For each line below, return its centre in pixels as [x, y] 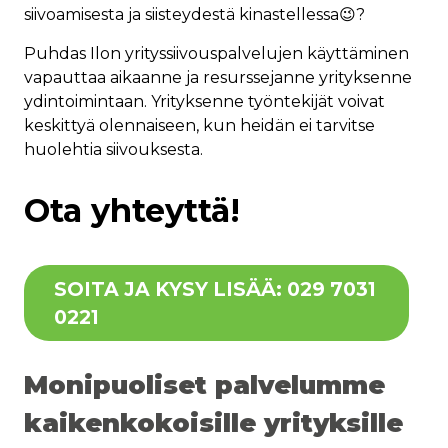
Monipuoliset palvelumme [204, 385]
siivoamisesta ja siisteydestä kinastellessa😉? [194, 15]
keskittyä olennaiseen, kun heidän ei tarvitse [199, 126]
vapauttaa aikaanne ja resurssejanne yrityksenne [218, 78]
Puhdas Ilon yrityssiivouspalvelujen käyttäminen [216, 54]
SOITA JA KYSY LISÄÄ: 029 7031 [215, 289]
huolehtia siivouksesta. [113, 150]
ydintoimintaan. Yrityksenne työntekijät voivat [204, 102]
